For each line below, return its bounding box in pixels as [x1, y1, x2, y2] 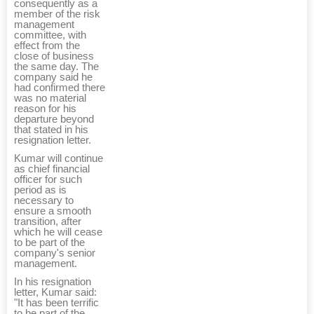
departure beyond [14, 114, 94, 125]
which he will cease [14, 226, 102, 238]
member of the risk [14, 8, 100, 20]
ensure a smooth [14, 205, 91, 217]
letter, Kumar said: [14, 287, 97, 299]
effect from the [14, 40, 80, 52]
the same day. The [14, 61, 99, 73]
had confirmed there [14, 82, 105, 94]
